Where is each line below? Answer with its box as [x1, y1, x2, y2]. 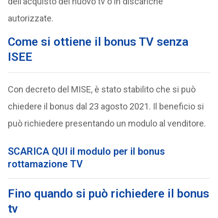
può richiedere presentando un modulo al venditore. [7, 118, 206, 128]
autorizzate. [7, 13, 54, 23]
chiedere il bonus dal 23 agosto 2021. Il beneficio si [7, 101, 204, 111]
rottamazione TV [7, 158, 83, 170]
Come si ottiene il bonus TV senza [7, 35, 188, 49]
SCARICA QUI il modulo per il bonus [7, 145, 165, 157]
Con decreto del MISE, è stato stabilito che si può [7, 84, 196, 94]
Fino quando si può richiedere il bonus [7, 187, 209, 201]
